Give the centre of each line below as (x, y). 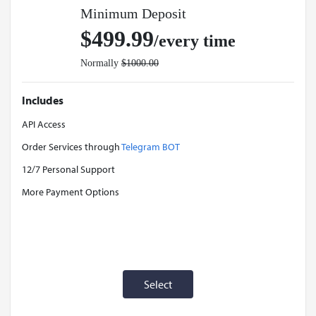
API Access (44, 124)
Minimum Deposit (133, 13)
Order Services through (72, 146)
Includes (43, 100)
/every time (195, 41)
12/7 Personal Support (68, 169)
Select (158, 284)
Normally (101, 63)
